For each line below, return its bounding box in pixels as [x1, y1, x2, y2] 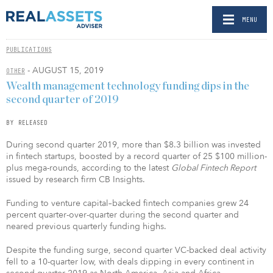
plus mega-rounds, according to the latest [6, 161, 171, 174]
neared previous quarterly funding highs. [6, 220, 166, 232]
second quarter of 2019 [6, 94, 119, 105]
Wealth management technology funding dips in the [6, 80, 249, 92]
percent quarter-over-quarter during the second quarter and [6, 208, 239, 221]
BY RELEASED [6, 118, 48, 126]
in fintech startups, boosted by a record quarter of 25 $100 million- [6, 150, 267, 162]
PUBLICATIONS [6, 46, 52, 53]
